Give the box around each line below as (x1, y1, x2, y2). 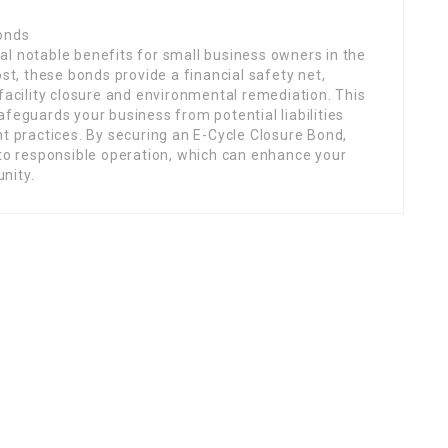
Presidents (43, 426, 114, 443)
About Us (43, 380, 105, 397)
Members (43, 357, 107, 374)
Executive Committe (43, 403, 177, 420)
